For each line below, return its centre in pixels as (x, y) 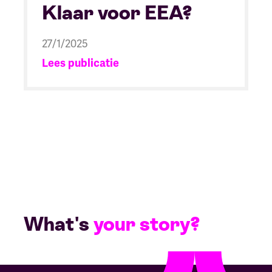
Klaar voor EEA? (117, 13)
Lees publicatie (80, 63)
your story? (147, 224)
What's (58, 224)
